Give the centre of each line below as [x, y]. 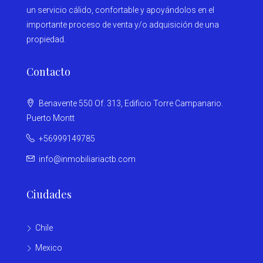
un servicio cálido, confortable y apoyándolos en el [120, 10]
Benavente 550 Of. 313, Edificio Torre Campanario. [130, 103]
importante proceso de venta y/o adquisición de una [123, 24]
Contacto [48, 71]
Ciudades [49, 194]
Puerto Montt [50, 118]
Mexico [49, 247]
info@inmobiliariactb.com [87, 159]
